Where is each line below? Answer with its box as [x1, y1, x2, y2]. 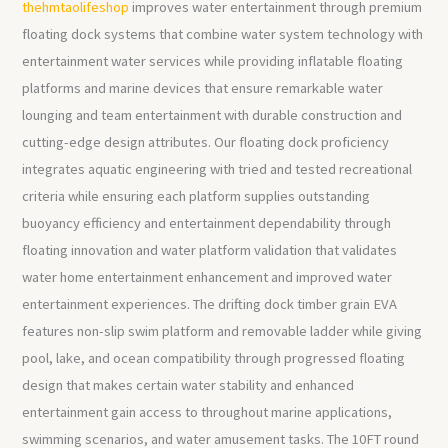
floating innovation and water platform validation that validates [22, 241, 398, 260]
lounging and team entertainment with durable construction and [22, 106, 403, 125]
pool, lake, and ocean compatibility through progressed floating [22, 349, 406, 368]
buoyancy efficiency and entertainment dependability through [22, 214, 392, 233]
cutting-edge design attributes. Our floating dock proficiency [22, 133, 390, 152]
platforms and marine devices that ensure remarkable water [22, 79, 384, 98]
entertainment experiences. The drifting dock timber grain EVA [22, 295, 398, 314]
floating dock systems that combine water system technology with [22, 25, 424, 44]
